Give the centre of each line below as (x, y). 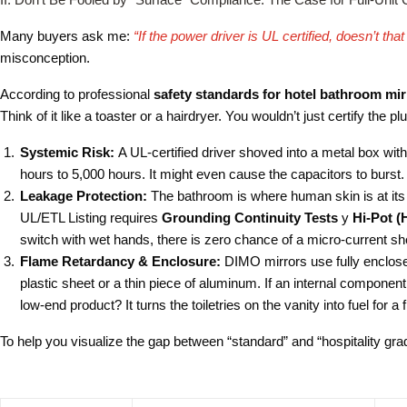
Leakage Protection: (84, 195)
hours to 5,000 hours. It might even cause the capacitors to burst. (212, 174)
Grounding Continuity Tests (250, 217)
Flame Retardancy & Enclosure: (120, 261)
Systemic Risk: (67, 152)
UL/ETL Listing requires (91, 217)
